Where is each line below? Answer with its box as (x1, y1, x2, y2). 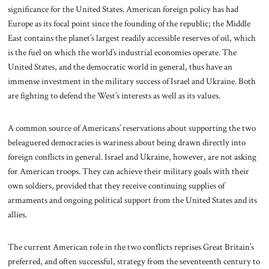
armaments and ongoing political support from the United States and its (7, 193, 257, 206)
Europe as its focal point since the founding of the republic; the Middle (7, 17, 250, 30)
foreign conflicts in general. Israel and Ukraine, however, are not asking (7, 150, 256, 163)
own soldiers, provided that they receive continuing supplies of (7, 179, 225, 192)
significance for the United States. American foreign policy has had (7, 3, 238, 16)
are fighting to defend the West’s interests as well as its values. (7, 89, 220, 102)
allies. (7, 208, 27, 220)
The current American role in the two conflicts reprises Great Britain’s (7, 240, 254, 253)
